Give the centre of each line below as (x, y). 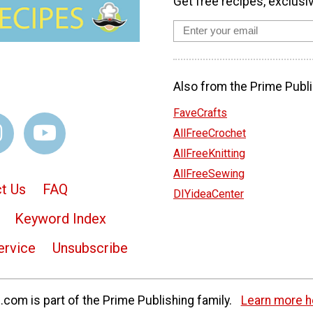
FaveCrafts (200, 113)
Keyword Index (60, 218)
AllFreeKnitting (209, 154)
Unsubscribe (90, 248)
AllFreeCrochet (210, 133)
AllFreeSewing (209, 174)
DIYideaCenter (209, 194)
